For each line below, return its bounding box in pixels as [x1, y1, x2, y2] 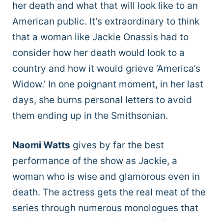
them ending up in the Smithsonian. [12, 110, 170, 121]
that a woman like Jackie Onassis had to [12, 31, 189, 43]
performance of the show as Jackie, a [12, 155, 177, 167]
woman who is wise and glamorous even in [12, 171, 200, 183]
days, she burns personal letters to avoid [12, 94, 192, 106]
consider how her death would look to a [12, 47, 185, 58]
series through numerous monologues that [12, 202, 198, 214]
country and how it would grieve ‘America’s [12, 62, 200, 74]
